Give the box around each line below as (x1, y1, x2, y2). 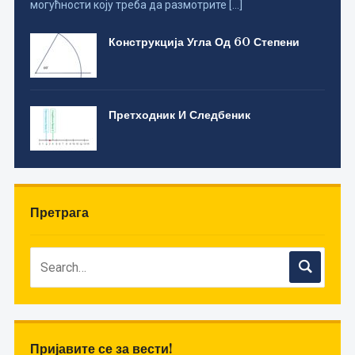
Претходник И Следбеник (108, 108, 250, 123)
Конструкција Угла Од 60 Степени (108, 35, 300, 50)
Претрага (29, 204, 89, 221)
